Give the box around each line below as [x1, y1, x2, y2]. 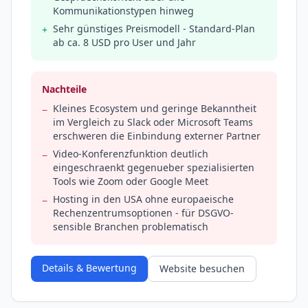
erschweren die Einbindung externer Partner [53, 129, 261, 143]
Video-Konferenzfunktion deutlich [53, 147, 208, 161]
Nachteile [42, 82, 87, 96]
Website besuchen [159, 262, 245, 276]
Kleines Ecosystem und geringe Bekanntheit [53, 102, 256, 115]
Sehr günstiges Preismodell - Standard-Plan [53, 22, 255, 36]
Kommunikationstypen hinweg [53, 4, 194, 18]
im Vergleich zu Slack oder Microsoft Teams [53, 115, 253, 129]
